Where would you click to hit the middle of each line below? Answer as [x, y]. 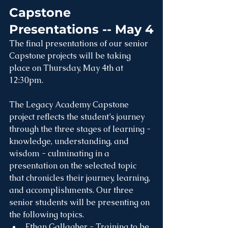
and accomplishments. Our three [72, 190]
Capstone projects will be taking [71, 56]
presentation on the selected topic [74, 166]
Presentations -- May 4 [81, 29]
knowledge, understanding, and [70, 141]
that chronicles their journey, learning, [81, 178]
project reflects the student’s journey [78, 117]
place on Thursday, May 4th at [67, 68]
